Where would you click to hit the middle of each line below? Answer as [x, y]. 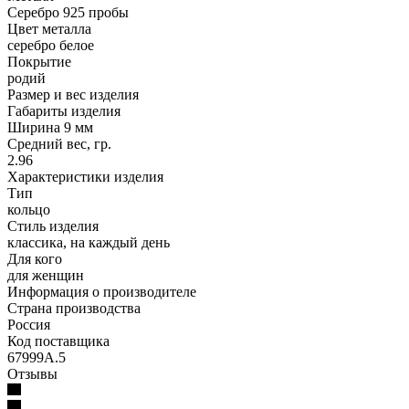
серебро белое [51, 45]
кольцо [29, 209]
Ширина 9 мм [50, 127]
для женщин [46, 275]
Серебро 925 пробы [68, 12]
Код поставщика [58, 341]
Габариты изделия [64, 110]
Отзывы [32, 373]
